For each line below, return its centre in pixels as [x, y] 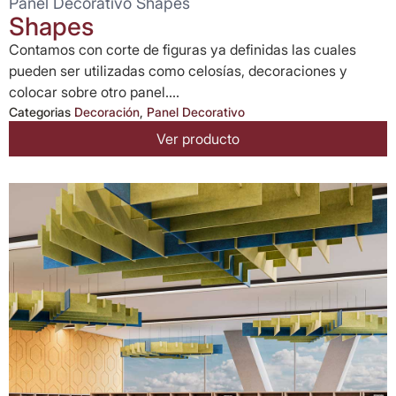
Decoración [107, 112]
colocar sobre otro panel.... [94, 92]
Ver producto [198, 139]
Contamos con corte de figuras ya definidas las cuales [183, 49]
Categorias [40, 112]
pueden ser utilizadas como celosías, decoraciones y [178, 71]
